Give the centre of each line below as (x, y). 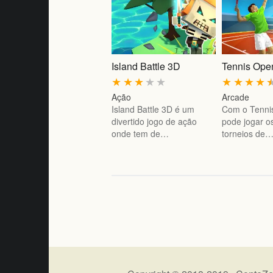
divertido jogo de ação (154, 122)
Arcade (236, 97)
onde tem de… (140, 134)
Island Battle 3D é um (153, 109)
